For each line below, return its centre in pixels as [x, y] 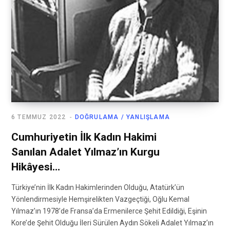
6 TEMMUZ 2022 [39, 117]
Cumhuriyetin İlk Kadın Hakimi [84, 137]
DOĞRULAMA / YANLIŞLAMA [122, 117]
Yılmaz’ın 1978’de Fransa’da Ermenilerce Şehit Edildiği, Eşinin [109, 211]
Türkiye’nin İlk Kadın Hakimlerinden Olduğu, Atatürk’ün [98, 188]
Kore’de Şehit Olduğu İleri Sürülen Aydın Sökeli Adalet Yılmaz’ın [112, 223]
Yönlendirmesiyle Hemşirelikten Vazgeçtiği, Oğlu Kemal [100, 199]
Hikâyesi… [36, 167]
